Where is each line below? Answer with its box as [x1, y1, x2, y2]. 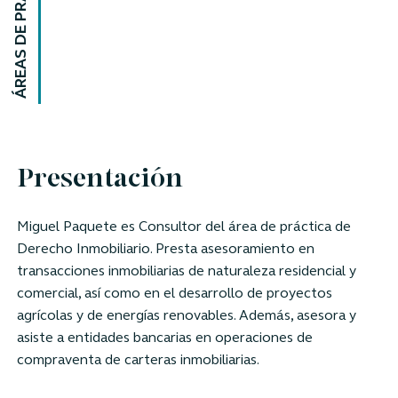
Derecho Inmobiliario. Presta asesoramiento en [16, 242, 314, 257]
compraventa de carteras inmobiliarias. [16, 353, 259, 368]
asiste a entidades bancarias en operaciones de [16, 330, 313, 346]
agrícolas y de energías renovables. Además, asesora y [16, 308, 356, 323]
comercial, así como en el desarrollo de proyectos [16, 286, 332, 301]
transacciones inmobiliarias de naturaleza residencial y [16, 264, 356, 279]
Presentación [16, 168, 183, 193]
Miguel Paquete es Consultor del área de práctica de [16, 219, 351, 235]
